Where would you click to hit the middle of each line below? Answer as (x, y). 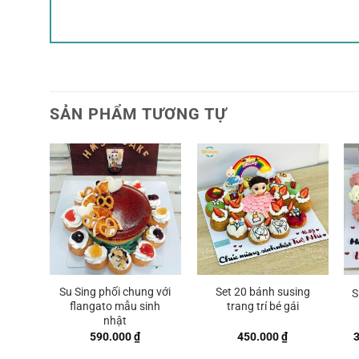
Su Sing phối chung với (115, 292)
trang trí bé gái (262, 307)
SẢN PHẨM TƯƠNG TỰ (138, 113)
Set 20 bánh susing (262, 292)
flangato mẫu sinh (115, 307)
